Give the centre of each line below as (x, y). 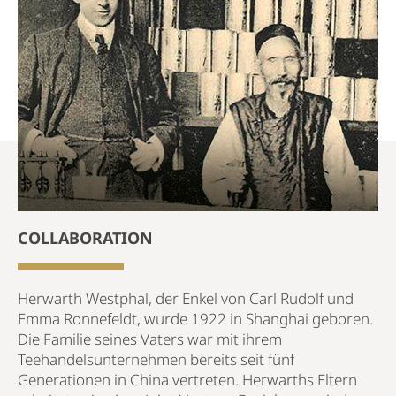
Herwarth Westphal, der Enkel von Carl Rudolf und (186, 298)
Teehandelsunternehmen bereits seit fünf (156, 359)
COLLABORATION (85, 237)
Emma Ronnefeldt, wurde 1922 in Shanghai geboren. (195, 318)
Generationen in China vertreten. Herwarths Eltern (187, 379)
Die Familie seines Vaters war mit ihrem (150, 339)
